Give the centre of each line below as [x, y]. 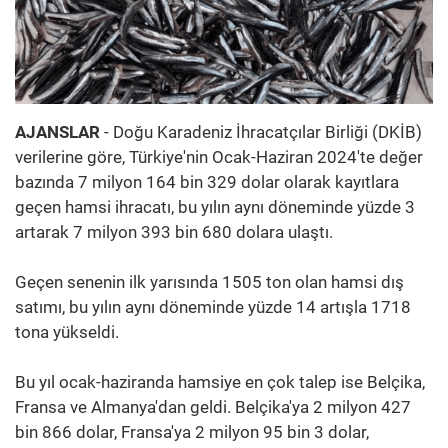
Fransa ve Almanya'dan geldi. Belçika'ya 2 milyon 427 [213, 406]
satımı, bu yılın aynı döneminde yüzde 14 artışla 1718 [213, 306]
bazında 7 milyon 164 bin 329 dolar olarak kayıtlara [207, 181]
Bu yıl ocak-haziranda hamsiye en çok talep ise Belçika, [220, 381]
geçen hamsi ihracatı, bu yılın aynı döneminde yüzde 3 [215, 206]
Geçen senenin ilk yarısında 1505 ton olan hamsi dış [209, 281]
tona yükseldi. [67, 331]
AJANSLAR [57, 131]
